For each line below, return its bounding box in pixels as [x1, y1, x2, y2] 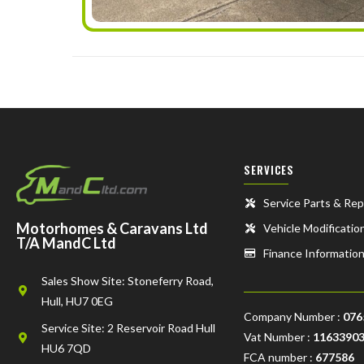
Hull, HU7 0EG [41, 294, 113, 309]
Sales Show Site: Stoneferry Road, [41, 274, 214, 288]
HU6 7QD [41, 341, 91, 356]
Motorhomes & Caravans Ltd [16, 219, 208, 238]
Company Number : [244, 310, 343, 324]
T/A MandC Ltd [16, 234, 116, 253]
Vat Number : [244, 330, 313, 344]
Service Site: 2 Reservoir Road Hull [41, 321, 215, 336]
